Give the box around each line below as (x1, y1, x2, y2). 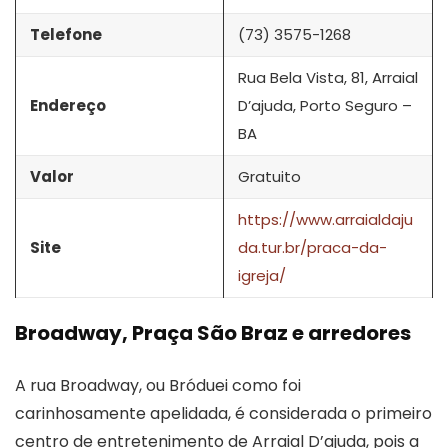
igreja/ (238, 264, 286, 286)
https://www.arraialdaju (238, 208, 413, 230)
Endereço (30, 94, 106, 116)
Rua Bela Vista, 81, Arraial (238, 66, 418, 88)
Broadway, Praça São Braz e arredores (15, 318, 411, 347)
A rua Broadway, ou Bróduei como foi (15, 373, 301, 397)
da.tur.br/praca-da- (238, 236, 387, 258)
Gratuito (238, 165, 301, 187)
